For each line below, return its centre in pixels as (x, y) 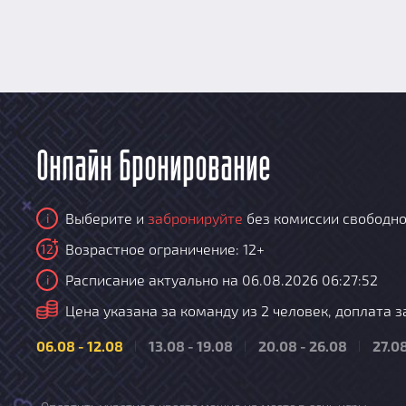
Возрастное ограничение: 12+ (165, 249)
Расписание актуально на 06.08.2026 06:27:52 (222, 280)
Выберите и (106, 218)
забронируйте (195, 218)
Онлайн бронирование (154, 168)
